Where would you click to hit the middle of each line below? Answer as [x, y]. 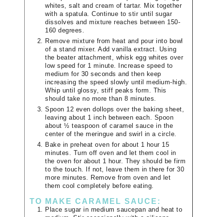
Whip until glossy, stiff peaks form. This [106, 91]
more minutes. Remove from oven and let [108, 178]
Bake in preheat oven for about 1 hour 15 [107, 145]
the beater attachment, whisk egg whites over [114, 58]
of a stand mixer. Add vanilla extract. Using [111, 50]
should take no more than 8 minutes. [101, 99]
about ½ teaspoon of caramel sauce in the [109, 126]
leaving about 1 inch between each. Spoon [109, 118]
